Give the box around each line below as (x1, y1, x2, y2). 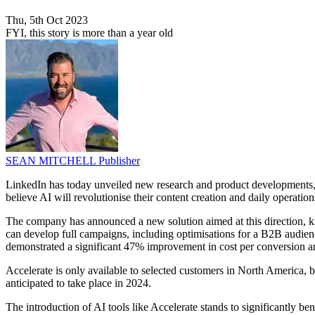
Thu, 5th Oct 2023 (6, 14, 88, 27)
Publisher (98, 155, 140, 167)
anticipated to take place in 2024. (6, 277, 151, 290)
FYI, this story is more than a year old (6, 27, 173, 39)
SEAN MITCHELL (6, 155, 98, 167)
